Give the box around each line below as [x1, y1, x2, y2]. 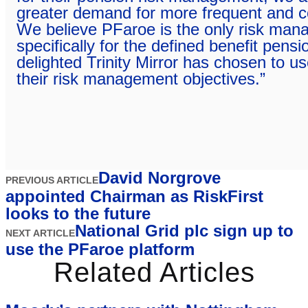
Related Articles [53, 257, 255, 288]
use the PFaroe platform [5, 240, 195, 259]
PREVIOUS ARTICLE [5, 175, 98, 186]
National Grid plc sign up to [75, 221, 294, 241]
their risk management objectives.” [16, 69, 265, 89]
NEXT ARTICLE [5, 228, 75, 239]
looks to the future [5, 204, 151, 223]
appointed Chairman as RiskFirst [5, 187, 263, 206]
